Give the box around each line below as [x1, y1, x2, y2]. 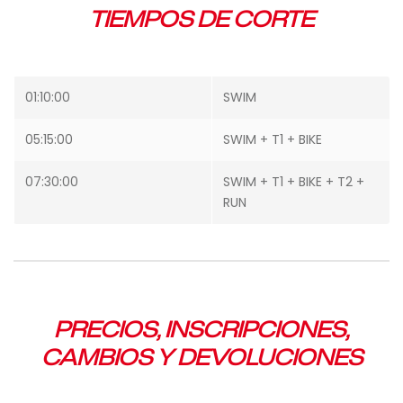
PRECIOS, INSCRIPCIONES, [54, 317, 349, 343]
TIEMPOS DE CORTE [89, 6, 314, 32]
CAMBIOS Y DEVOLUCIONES [40, 345, 363, 371]
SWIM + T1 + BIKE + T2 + [223, 173, 364, 191]
